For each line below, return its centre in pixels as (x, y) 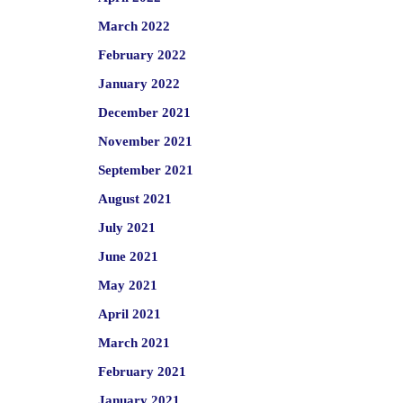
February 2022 (142, 55)
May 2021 (127, 285)
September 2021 (145, 170)
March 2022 (134, 26)
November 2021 (145, 141)
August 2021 (134, 199)
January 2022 (139, 84)
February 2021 (142, 372)
